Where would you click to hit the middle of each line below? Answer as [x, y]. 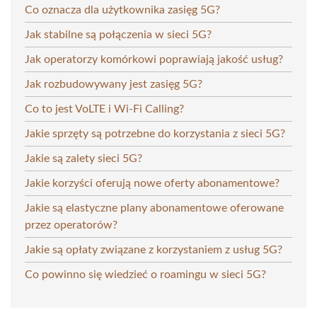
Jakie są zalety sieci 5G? [83, 158]
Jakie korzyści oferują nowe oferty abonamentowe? [152, 183]
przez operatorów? [71, 225]
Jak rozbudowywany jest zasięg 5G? [114, 84]
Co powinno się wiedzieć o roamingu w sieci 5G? [145, 274]
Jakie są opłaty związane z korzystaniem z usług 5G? [154, 249]
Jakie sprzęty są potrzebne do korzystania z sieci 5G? [155, 133]
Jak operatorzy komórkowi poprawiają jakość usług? [154, 59]
